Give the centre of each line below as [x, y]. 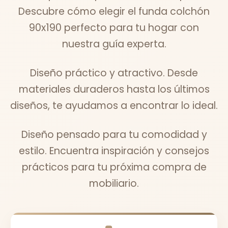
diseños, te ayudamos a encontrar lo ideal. [114, 105]
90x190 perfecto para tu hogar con [114, 27]
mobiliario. [114, 183]
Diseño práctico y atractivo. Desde [114, 73]
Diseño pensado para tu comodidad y [114, 134]
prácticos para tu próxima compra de [114, 167]
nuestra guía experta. [114, 44]
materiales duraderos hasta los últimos [114, 89]
